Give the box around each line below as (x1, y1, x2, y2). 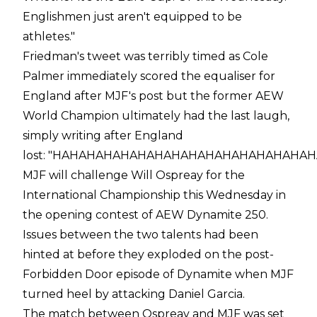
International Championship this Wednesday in (23, 188, 286, 202)
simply (23, 128, 62, 142)
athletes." (23, 29, 75, 43)
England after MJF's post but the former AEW (23, 88, 284, 103)
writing (62, 128, 101, 142)
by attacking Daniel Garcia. (92, 287, 245, 301)
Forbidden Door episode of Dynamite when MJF (23, 267, 294, 281)
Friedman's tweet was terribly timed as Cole (23, 49, 268, 63)
